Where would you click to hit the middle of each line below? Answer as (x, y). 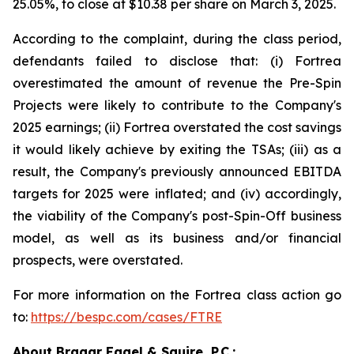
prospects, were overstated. (98, 260)
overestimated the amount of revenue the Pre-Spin (177, 83)
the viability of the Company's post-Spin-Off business (177, 216)
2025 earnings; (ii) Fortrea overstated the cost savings (177, 127)
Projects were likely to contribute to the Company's (177, 105)
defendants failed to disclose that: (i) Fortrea (177, 61)
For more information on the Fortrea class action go (177, 295)
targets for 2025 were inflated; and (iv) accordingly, (177, 194)
